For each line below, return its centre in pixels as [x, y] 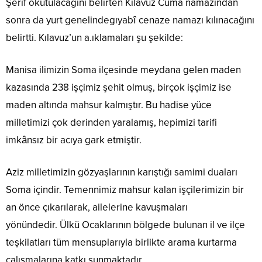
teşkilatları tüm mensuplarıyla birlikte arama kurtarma [121, 243]
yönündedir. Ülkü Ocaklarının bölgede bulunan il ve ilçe [125, 225]
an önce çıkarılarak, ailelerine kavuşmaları [97, 208]
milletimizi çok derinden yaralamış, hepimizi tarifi [111, 123]
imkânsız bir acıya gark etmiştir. [74, 140]
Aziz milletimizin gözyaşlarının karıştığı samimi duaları [122, 173]
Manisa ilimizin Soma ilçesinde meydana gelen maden [123, 70]
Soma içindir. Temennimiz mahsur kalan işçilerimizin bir [125, 190]
